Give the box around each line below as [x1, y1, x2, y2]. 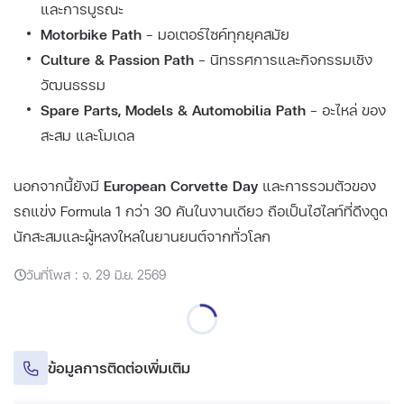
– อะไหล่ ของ [306, 99, 386, 121]
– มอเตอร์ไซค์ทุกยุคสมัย [142, 23, 289, 45]
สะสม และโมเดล [41, 124, 134, 146]
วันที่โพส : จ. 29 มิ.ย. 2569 [26, 266, 166, 284]
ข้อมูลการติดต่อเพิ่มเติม [48, 357, 190, 379]
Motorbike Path [41, 23, 142, 45]
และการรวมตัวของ [258, 175, 376, 197]
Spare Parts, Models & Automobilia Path [41, 99, 306, 121]
